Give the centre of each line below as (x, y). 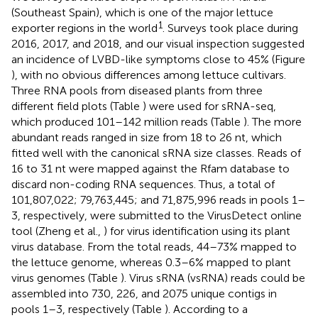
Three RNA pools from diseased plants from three (137, 90)
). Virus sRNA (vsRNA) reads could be (213, 278)
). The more (273, 121)
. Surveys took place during (230, 28)
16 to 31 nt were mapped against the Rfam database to (150, 168)
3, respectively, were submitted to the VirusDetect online (157, 215)
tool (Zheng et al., (57, 231)
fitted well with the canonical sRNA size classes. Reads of (156, 153)
